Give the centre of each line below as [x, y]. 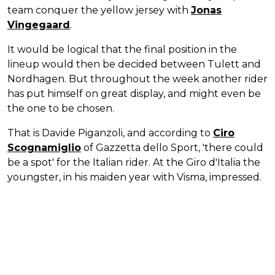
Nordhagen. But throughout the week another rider [137, 79]
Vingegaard [39, 25]
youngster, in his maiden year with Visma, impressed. [134, 177]
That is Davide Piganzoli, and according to [110, 133]
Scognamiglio [44, 148]
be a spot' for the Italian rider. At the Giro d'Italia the [134, 163]
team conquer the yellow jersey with [99, 10]
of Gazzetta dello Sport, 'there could [172, 148]
